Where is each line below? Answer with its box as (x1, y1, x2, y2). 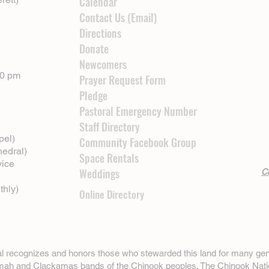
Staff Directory (79, 118, 140, 134)
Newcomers (79, 56, 127, 72)
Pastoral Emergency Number (79, 103, 197, 119)
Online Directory (79, 186, 144, 202)
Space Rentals (79, 150, 139, 166)
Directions (79, 25, 121, 41)
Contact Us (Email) (79, 9, 157, 25)
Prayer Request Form (79, 71, 166, 88)
